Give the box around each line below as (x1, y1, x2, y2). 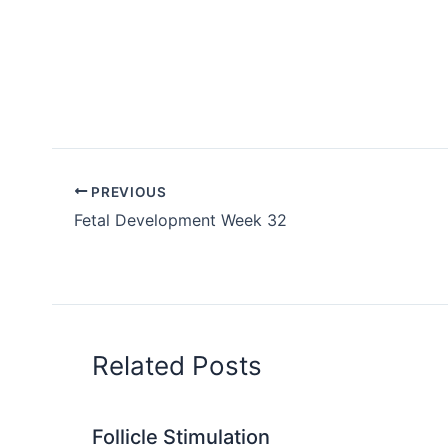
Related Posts (92, 350, 262, 382)
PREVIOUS (87, 183, 167, 200)
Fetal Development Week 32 (74, 210, 287, 231)
